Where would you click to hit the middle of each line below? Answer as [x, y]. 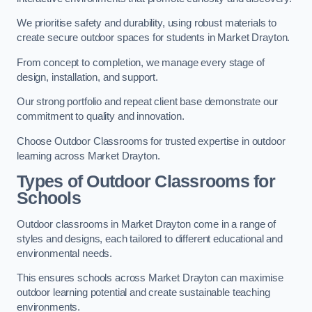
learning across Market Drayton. [88, 156]
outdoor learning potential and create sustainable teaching [143, 293]
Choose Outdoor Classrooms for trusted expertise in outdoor [151, 141]
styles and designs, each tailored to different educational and [150, 239]
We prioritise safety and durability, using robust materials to [147, 23]
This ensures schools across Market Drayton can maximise [150, 278]
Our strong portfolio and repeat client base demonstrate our [147, 102]
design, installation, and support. [88, 77]
